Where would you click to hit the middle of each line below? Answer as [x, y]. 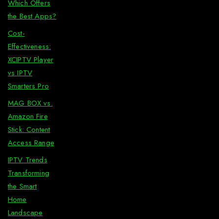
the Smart [22, 186]
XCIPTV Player [31, 60]
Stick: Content [29, 130]
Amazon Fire [28, 117]
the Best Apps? [32, 16]
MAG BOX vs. [30, 103]
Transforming [29, 173]
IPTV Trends [28, 160]
